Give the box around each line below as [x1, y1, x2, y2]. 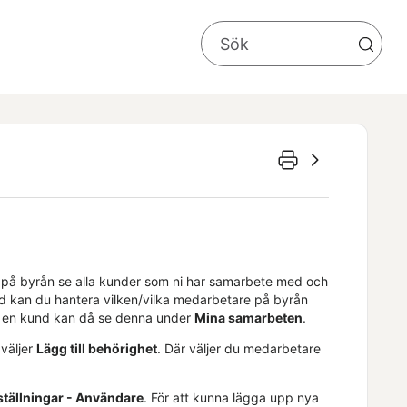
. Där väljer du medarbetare [157, 340, 321, 356]
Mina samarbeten [194, 309, 303, 325]
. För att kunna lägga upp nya [144, 389, 319, 405]
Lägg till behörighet [36, 340, 157, 356]
